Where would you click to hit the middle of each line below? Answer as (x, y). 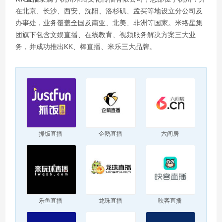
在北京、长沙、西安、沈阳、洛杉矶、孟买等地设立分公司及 (109, 11)
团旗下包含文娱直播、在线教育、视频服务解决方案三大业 (106, 35)
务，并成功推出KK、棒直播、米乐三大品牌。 (86, 47)
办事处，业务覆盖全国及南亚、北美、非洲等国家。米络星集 (109, 23)
